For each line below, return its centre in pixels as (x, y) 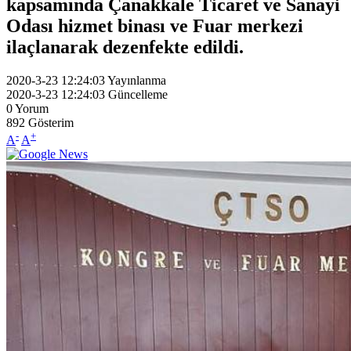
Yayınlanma (137, 80)
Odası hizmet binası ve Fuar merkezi (155, 25)
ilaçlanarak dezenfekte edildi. (125, 47)
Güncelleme (138, 94)
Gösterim (51, 122)
